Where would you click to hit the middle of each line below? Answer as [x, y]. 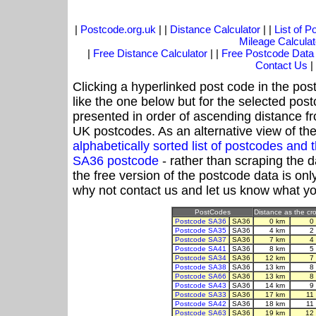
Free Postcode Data [268, 54]
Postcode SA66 [201, 276]
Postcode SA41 [201, 249]
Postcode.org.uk [118, 30]
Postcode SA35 [201, 231]
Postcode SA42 [201, 304]
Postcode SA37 [201, 240]
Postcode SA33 [201, 295]
